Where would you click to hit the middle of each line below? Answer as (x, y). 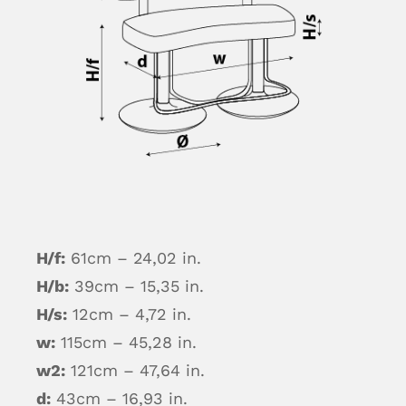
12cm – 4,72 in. (129, 314)
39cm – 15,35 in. (136, 285)
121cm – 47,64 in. (135, 370)
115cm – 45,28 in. (126, 342)
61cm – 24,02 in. (133, 257)
